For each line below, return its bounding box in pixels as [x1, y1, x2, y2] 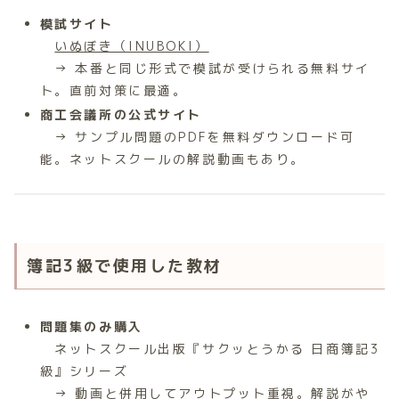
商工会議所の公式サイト [39, 106, 202, 124]
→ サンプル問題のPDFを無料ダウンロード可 [39, 128, 355, 146]
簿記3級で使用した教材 [27, 254, 223, 277]
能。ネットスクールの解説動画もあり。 [39, 151, 305, 168]
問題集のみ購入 [39, 317, 143, 335]
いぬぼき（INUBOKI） [54, 37, 209, 54]
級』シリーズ [39, 362, 129, 379]
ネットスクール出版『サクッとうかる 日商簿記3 [39, 339, 381, 357]
